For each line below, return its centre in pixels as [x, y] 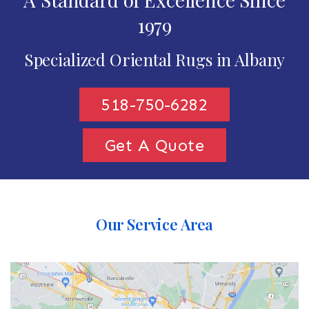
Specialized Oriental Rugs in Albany [154, 59]
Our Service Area [154, 224]
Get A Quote [154, 145]
